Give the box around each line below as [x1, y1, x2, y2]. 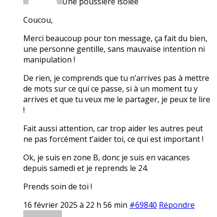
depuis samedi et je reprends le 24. [23, 162, 148, 173]
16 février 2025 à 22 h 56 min [23, 199, 127, 210]
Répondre [159, 199, 195, 210]
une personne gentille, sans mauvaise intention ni [23, 43, 205, 54]
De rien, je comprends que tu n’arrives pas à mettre [23, 72, 209, 83]
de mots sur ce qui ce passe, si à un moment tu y [23, 83, 198, 94]
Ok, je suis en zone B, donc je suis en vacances [23, 152, 190, 163]
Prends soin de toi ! [23, 181, 92, 192]
